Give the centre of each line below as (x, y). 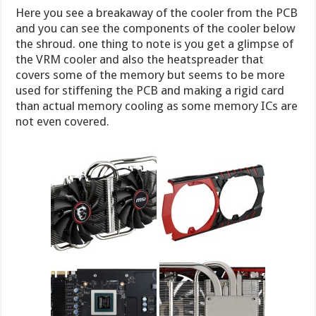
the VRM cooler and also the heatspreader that (140, 60)
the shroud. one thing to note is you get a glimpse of (155, 44)
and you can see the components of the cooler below (156, 29)
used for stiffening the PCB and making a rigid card (150, 91)
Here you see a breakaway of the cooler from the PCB (157, 13)
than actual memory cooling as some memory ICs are (157, 106)
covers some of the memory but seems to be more (151, 75)
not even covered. (63, 122)
